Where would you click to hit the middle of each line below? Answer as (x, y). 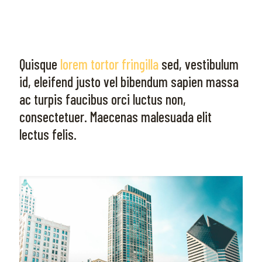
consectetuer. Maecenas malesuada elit (116, 117)
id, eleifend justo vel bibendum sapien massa (129, 82)
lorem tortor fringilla (109, 64)
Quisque (40, 64)
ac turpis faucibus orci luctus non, (103, 99)
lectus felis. (48, 134)
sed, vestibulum (199, 64)
